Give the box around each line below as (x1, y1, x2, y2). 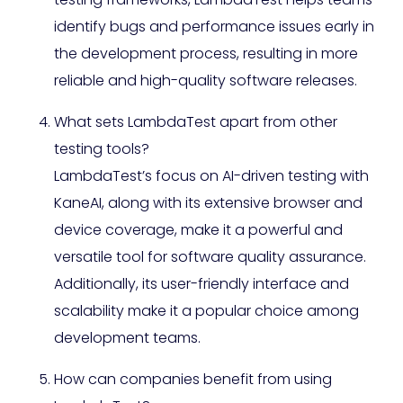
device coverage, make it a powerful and (54, 219, 343, 241)
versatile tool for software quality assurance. (54, 246, 366, 268)
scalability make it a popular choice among (54, 300, 359, 322)
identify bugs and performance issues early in (54, 16, 374, 38)
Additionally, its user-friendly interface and (54, 273, 349, 295)
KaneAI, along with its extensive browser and (54, 193, 363, 214)
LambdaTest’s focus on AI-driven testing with (54, 166, 369, 187)
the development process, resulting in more (54, 43, 358, 65)
